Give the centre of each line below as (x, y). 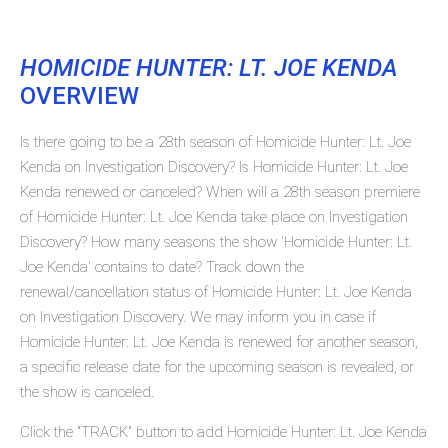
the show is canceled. (87, 392)
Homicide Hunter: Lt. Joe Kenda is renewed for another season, (219, 342)
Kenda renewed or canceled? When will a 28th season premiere (220, 192)
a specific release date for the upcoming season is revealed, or (217, 367)
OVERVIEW (79, 96)
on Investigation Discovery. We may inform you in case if (198, 317)
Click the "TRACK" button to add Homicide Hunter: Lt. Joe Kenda (223, 432)
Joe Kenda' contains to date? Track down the (162, 267)
